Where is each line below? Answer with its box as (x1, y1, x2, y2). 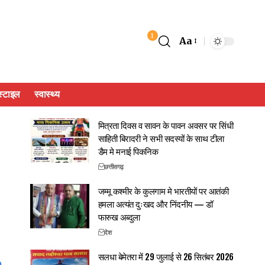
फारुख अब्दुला (98, 209, 140, 223)
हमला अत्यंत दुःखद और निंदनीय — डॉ (98, 196, 213, 210)
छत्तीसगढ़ (104, 162, 124, 171)
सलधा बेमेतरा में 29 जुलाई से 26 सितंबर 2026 (98, 249, 234, 263)
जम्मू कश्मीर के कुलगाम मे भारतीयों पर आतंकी (98, 183, 229, 197)
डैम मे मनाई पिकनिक (98, 144, 159, 157)
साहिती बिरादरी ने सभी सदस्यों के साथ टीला (98, 131, 224, 144)
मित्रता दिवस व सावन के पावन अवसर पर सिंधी (98, 118, 234, 131)
